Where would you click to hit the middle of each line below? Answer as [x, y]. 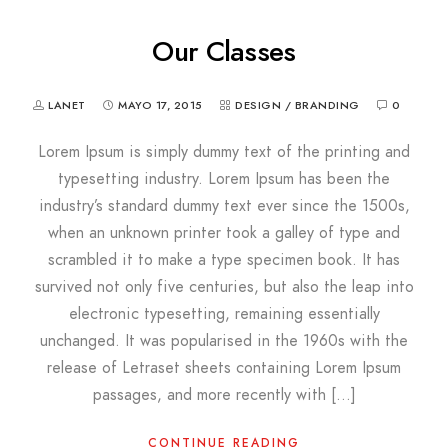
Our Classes [224, 51]
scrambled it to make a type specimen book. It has [224, 259]
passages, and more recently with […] [224, 394]
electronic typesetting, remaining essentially [224, 313]
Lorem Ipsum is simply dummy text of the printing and [224, 151]
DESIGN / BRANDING [297, 105]
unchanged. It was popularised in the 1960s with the [224, 340]
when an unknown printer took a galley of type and [224, 232]
